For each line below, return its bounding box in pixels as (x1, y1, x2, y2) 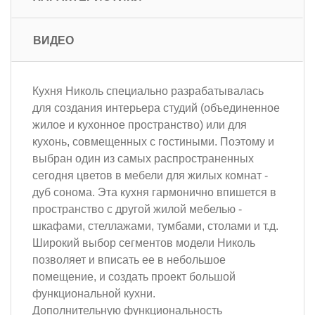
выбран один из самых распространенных (32, 152, 254, 165)
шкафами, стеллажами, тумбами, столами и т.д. (32, 219, 278, 232)
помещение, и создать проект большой (32, 270, 236, 283)
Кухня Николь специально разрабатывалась (32, 84, 264, 97)
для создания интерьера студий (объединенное (32, 101, 280, 114)
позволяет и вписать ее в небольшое (32, 253, 226, 266)
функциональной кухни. (32, 287, 155, 300)
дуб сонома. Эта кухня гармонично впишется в (32, 186, 276, 198)
